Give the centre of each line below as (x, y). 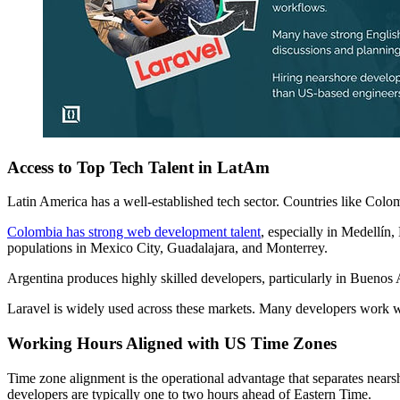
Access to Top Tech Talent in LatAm (138, 167)
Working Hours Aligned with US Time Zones (172, 344)
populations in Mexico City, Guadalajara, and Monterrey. (167, 248)
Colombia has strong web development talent (134, 232)
